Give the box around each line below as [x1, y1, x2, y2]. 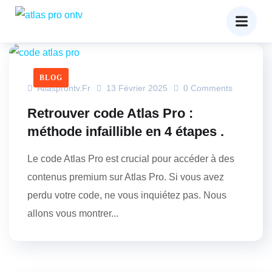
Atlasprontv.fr [35, 83, 90, 93]
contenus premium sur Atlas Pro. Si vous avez [27, 172, 224, 182]
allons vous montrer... [27, 208, 118, 219]
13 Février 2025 [106, 83, 168, 93]
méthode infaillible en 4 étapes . [27, 124, 224, 139]
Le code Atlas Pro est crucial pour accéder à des [27, 154, 234, 164]
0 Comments [181, 83, 233, 93]
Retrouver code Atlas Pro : [27, 106, 193, 121]
